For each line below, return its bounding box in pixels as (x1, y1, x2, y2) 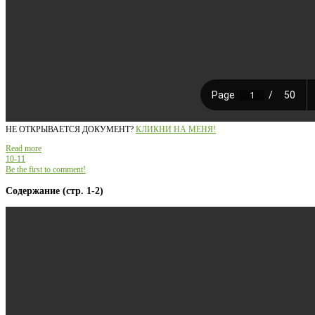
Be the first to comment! (6, 165, 86, 175)
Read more (6, 143, 41, 154)
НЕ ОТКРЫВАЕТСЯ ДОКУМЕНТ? (6, 124, 136, 135)
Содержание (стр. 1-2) (6, 185, 103, 197)
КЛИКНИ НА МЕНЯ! (136, 124, 216, 135)
